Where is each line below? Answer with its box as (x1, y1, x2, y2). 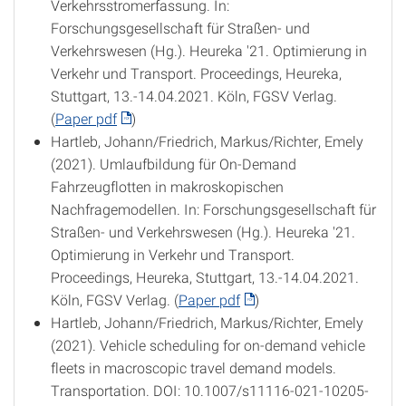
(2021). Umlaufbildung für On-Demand (51, 154, 296, 173)
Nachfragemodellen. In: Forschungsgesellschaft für (51, 199, 376, 218)
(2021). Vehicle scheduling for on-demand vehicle (51, 335, 365, 354)
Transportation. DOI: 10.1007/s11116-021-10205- (51, 381, 369, 400)
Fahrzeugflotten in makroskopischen (51, 177, 284, 196)
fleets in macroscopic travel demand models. (51, 358, 336, 377)
